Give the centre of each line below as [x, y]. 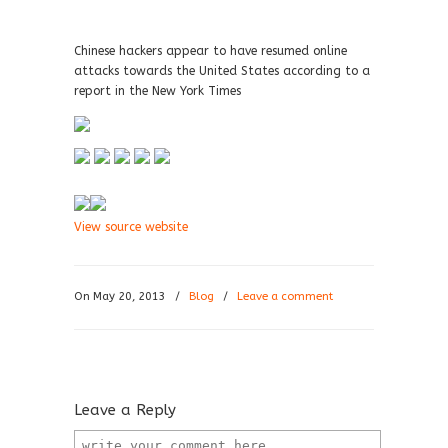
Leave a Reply [125, 410]
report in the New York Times [157, 91]
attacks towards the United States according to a [222, 71]
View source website [131, 227]
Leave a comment [285, 296]
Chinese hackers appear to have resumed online [210, 51]
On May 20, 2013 [121, 296]
